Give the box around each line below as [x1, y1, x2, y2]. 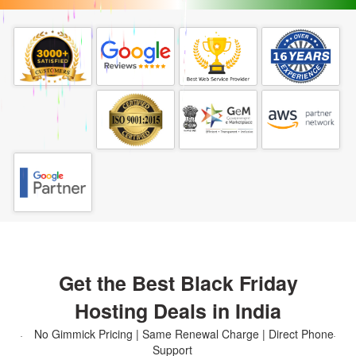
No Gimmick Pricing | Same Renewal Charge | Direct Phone [34, 326, 334, 342]
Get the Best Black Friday [58, 269, 298, 298]
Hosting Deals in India [75, 296, 281, 326]
